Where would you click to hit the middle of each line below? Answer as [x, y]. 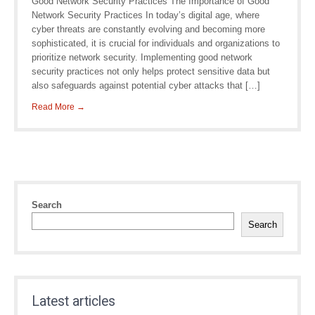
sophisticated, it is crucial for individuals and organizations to [156, 43]
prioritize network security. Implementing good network [142, 57]
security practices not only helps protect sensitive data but [151, 71]
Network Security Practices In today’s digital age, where [146, 15]
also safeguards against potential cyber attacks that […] [146, 85]
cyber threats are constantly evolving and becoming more [148, 29]
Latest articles [73, 301]
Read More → [58, 107]
